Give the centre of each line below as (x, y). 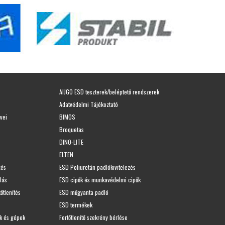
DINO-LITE (71, 142)
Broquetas (72, 129)
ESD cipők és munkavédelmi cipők (100, 179)
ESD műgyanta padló (84, 192)
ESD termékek (76, 204)
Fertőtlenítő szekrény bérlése (93, 217)
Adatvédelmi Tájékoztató (89, 104)
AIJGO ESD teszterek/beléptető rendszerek (109, 91)
